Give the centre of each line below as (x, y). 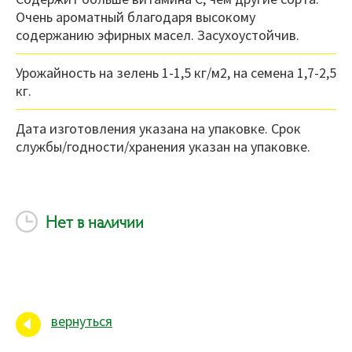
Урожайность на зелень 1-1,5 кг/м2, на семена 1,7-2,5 (176, 73)
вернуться (82, 321)
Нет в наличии (93, 222)
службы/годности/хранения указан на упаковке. (163, 147)
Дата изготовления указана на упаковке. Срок (158, 129)
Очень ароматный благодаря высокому (136, 17)
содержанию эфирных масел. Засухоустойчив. (158, 35)
